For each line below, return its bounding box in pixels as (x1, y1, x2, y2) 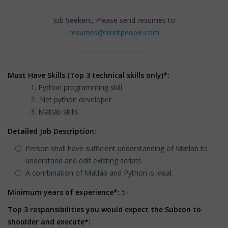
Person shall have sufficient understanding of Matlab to (25, 143, 208, 153)
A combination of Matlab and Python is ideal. (25, 167, 173, 178)
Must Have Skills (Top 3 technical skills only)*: (8, 70, 169, 80)
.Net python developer (38, 94, 111, 104)
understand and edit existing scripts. (25, 155, 143, 165)
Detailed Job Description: (8, 126, 96, 136)
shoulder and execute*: (8, 216, 91, 226)
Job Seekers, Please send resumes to (53, 15, 175, 25)
